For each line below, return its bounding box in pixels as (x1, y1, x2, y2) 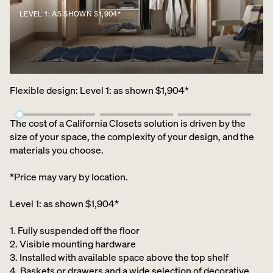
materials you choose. (10, 143, 104, 157)
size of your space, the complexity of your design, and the (10, 130, 254, 143)
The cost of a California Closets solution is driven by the (10, 116, 246, 130)
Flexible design (10, 83, 76, 97)
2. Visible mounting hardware (10, 237, 136, 250)
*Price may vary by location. (10, 170, 128, 183)
